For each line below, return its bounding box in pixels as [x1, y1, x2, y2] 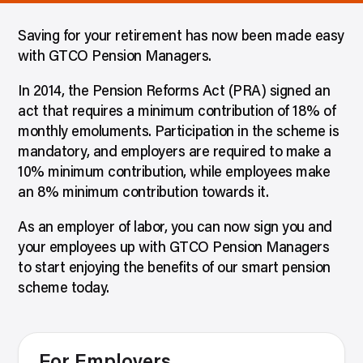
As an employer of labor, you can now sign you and [18, 221, 332, 236]
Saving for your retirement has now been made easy [18, 30, 344, 45]
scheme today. [18, 282, 109, 297]
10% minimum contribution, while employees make [18, 166, 331, 181]
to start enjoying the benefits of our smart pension [18, 262, 331, 276]
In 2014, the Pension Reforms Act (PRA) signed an [18, 85, 331, 100]
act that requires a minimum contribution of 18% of [18, 105, 336, 120]
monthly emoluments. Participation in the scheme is [18, 126, 340, 140]
